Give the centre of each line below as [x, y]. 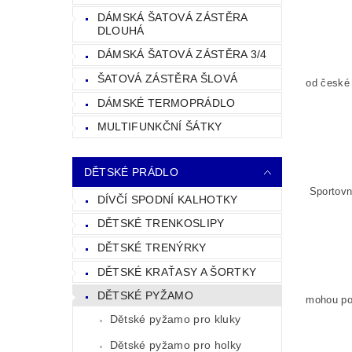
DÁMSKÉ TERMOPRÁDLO [166, 103]
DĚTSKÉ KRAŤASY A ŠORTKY [177, 271]
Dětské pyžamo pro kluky [175, 319]
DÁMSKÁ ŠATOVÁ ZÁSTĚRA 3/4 [182, 55]
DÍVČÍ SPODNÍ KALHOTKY [167, 199]
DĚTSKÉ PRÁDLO [131, 172]
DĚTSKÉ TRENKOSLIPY [161, 224]
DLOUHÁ [121, 30]
